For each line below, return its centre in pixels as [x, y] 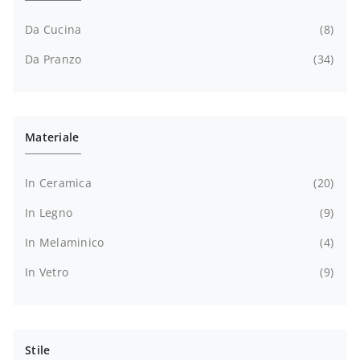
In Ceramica [58, 182]
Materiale [52, 137]
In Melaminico [65, 242]
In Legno [49, 212]
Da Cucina [53, 29]
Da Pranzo [53, 59]
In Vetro [47, 272]
